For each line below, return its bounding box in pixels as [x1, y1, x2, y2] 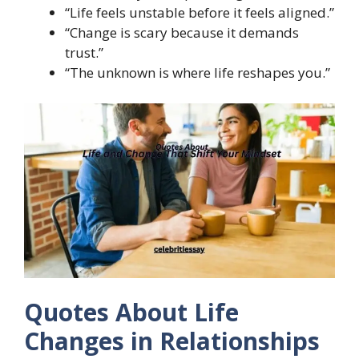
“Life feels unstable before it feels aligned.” [65, 3, 334, 22]
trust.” [65, 43, 103, 63]
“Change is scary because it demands [65, 23, 299, 42]
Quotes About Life [24, 296, 239, 329]
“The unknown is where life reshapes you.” [65, 63, 330, 83]
